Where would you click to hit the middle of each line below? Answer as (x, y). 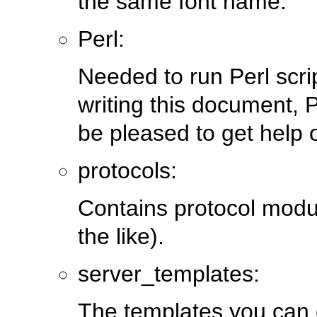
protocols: (127, 171)
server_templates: (169, 274)
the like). (121, 237)
